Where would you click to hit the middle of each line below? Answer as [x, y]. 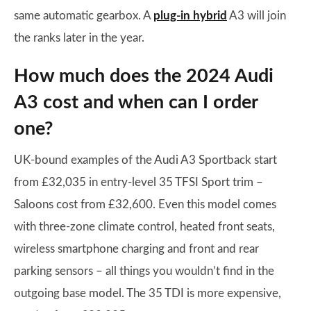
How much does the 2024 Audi [144, 76]
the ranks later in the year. [79, 38]
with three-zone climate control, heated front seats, [144, 227]
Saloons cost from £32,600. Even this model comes [145, 204]
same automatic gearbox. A [84, 16]
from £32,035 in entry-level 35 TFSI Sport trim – [138, 182]
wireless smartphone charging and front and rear [136, 249]
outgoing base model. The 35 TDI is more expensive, [148, 293]
